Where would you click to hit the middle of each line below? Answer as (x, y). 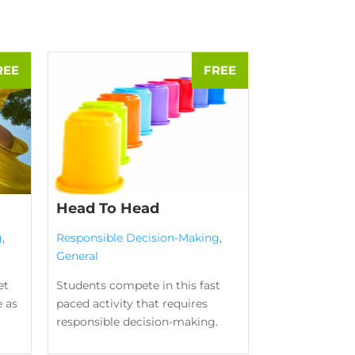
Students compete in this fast (138, 285)
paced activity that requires (132, 303)
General (77, 256)
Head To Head (107, 208)
